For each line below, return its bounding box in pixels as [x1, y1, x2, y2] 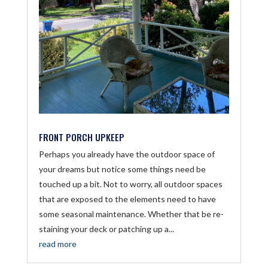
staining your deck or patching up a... [38, 223, 174, 234]
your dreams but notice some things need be [38, 163, 206, 174]
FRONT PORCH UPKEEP [38, 130, 124, 144]
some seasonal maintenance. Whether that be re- [38, 208, 224, 219]
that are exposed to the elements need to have [38, 193, 216, 204]
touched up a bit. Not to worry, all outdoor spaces [38, 178, 223, 189]
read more [38, 238, 77, 249]
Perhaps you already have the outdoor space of [38, 148, 215, 159]
